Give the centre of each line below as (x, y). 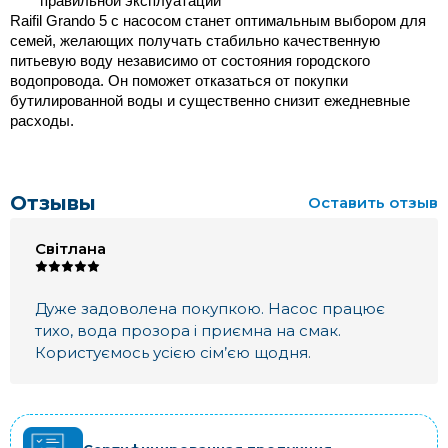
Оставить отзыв (373, 202)
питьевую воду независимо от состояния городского (190, 60)
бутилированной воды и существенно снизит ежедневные (210, 100)
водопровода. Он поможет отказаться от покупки (179, 80)
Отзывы (53, 202)
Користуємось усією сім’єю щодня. (173, 352)
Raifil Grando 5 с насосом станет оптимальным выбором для (218, 20)
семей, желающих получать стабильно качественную (195, 40)
